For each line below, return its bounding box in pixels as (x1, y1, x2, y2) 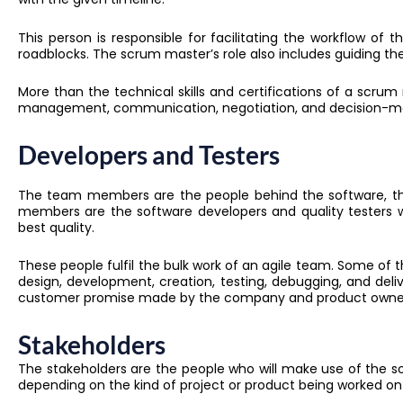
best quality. (18, 218, 98, 237)
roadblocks (18, 44, 86, 63)
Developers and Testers (18, 139, 280, 170)
